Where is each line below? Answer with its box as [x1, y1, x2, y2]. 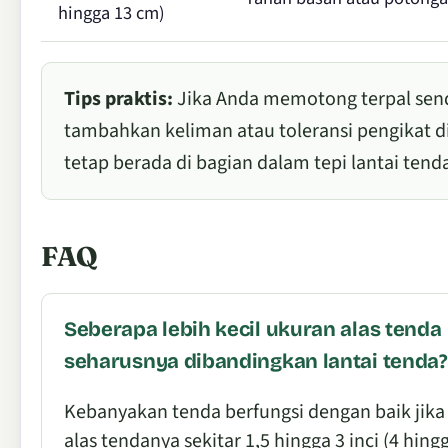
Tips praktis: [64, 84, 173, 113]
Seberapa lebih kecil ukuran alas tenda [64, 316, 442, 342]
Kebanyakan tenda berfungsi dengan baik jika [64, 397, 445, 426]
